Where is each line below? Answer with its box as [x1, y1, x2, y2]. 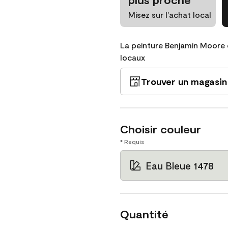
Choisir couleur [120, 122, 201, 135]
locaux [120, 52, 145, 62]
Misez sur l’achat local [128, 10, 211, 19]
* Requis [120, 138, 144, 145]
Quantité [120, 207, 168, 220]
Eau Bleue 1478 [146, 159, 214, 172]
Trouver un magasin [141, 76, 227, 87]
